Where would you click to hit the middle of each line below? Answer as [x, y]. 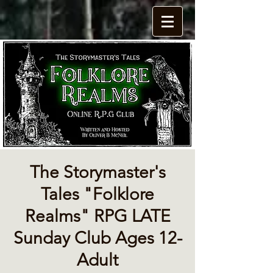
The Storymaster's [97, 172]
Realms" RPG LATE [97, 216]
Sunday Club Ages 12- [97, 238]
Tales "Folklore [97, 194]
